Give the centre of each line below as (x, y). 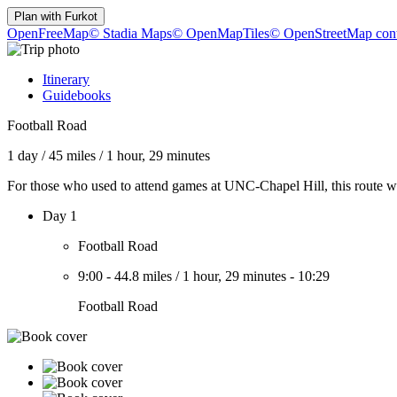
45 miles (72, 156)
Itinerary (66, 79)
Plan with (39, 16)
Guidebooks (77, 95)
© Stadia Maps (130, 33)
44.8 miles (143, 276)
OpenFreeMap (48, 33)
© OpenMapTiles (221, 33)
